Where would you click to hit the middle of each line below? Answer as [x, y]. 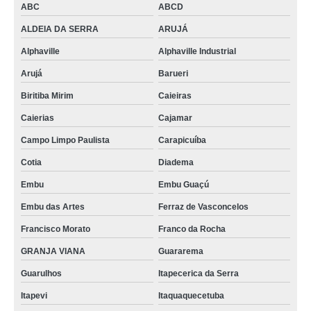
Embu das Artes [53, 207]
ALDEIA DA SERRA [60, 29]
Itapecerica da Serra [198, 274]
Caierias [37, 118]
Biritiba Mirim [47, 96]
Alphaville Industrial [197, 51]
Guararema [180, 251]
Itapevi [34, 296]
